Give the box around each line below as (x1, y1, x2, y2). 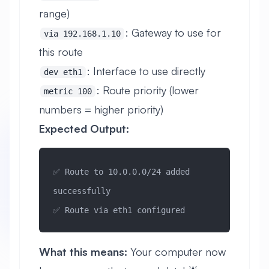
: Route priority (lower (97, 83, 199, 97)
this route (39, 45, 83, 59)
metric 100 (44, 86, 92, 97)
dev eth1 (44, 67, 82, 77)
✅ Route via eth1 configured (52, 205, 185, 215)
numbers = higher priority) (39, 103, 163, 116)
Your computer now (127, 245, 226, 259)
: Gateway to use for (125, 26, 221, 40)
